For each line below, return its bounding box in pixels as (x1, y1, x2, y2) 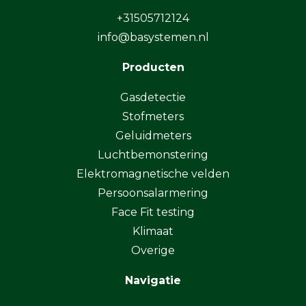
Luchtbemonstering (98, 148, 208, 161)
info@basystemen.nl (97, 30, 209, 44)
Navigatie (125, 273, 181, 287)
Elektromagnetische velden (76, 167, 229, 180)
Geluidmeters (115, 128, 191, 142)
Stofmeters (122, 109, 184, 123)
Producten (122, 60, 184, 74)
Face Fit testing (111, 205, 195, 219)
